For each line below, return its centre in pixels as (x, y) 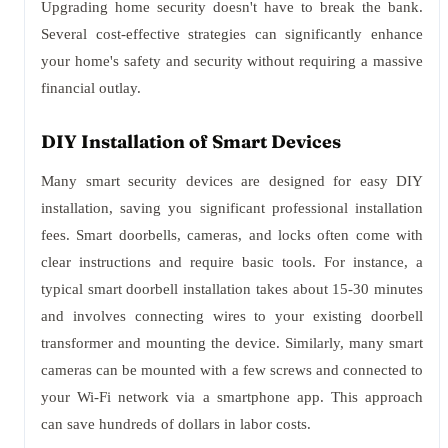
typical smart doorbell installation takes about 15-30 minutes (232, 289)
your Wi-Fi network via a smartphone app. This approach (232, 397)
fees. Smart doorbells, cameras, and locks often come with (232, 235)
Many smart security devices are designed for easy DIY (232, 181)
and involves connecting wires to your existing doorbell (232, 316)
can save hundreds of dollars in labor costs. (176, 424)
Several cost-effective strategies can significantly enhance (232, 34)
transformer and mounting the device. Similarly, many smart (232, 343)
